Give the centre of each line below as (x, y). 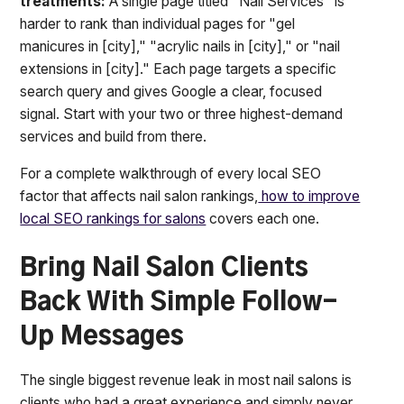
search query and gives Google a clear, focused (171, 92)
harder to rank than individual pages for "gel (158, 24)
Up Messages (102, 337)
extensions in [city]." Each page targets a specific (179, 69)
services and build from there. (114, 137)
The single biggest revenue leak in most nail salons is (186, 380)
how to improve (309, 197)
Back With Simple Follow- (179, 303)
